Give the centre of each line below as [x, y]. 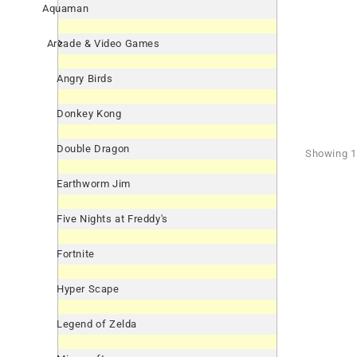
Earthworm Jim [94, 184]
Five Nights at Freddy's [112, 219]
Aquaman [66, 8]
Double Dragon [93, 149]
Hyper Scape [88, 289]
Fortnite [76, 254]
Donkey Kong [89, 114]
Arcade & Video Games [103, 43]
